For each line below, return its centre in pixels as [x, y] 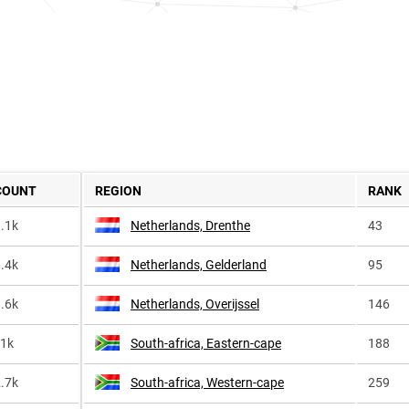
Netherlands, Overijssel [195, 304]
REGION [118, 191]
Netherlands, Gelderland [199, 265]
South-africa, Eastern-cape [206, 343]
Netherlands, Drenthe [190, 225]
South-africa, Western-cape [207, 383]
